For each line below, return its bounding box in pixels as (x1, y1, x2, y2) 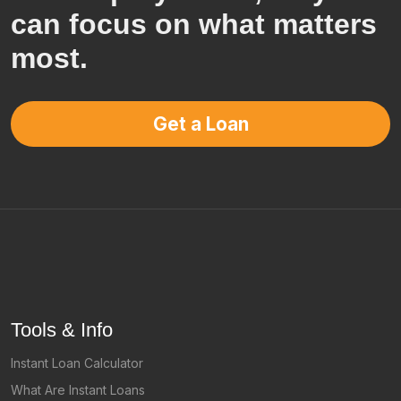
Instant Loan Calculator (11, 355, 143, 371)
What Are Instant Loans (11, 382, 145, 397)
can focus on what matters (11, 8, 377, 41)
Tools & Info (11, 319, 113, 341)
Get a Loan (152, 112, 249, 135)
